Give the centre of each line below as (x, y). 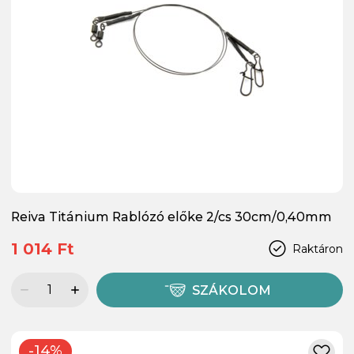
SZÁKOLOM (232, 290)
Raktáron (318, 249)
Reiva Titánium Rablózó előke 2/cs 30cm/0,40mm (171, 217)
